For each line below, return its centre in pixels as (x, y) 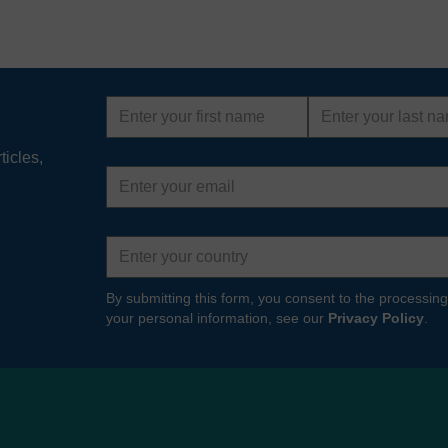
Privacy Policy (376, 318)
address (133, 188)
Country (133, 238)
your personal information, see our (217, 318)
